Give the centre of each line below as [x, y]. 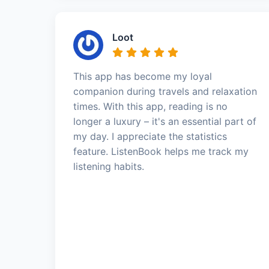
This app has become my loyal [143, 76]
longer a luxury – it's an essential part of [165, 121]
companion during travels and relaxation [165, 91]
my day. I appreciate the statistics [150, 136]
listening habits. [109, 166]
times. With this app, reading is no [150, 106]
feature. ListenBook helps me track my [161, 151]
